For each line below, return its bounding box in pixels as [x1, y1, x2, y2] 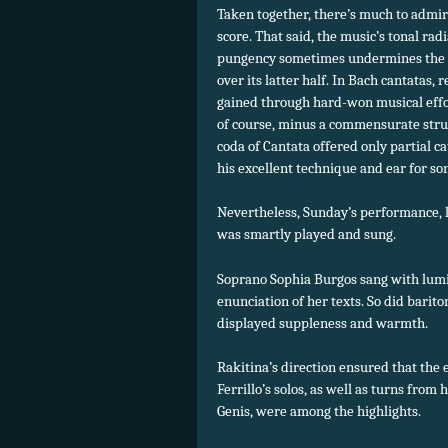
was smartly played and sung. [217, 225, 396, 244]
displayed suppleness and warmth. [217, 313, 428, 332]
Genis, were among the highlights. [217, 402, 421, 421]
